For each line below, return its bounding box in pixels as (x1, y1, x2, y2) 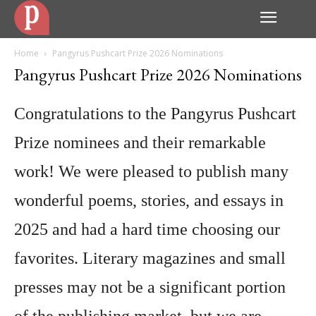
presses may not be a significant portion (14, 278, 286, 296)
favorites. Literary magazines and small (14, 249, 286, 267)
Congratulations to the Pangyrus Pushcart (14, 104, 296, 123)
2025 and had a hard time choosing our (14, 220, 280, 238)
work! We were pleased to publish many (14, 162, 288, 181)
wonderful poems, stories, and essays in (14, 191, 284, 209)
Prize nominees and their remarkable (14, 133, 266, 152)
